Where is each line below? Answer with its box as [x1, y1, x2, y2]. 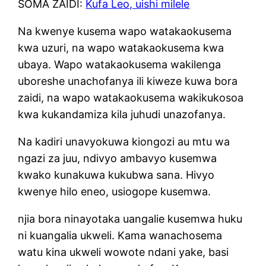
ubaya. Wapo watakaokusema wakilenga [18, 58, 221, 71]
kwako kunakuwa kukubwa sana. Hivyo [18, 168, 215, 181]
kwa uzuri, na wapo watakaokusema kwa [18, 41, 224, 54]
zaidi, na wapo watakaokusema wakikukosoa [18, 91, 244, 104]
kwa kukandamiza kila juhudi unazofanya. [18, 107, 226, 121]
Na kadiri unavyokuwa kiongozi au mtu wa [18, 135, 230, 148]
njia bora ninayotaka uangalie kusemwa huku [18, 212, 243, 225]
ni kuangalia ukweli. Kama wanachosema [18, 229, 223, 242]
